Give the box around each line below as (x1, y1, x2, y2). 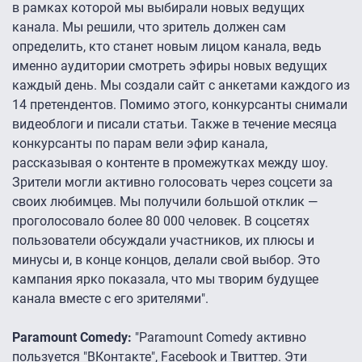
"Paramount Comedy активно (132, 330, 306, 346)
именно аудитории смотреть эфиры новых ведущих (12, 58, 327, 74)
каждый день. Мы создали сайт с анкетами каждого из (12, 78, 350, 94)
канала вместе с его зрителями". (12, 291, 208, 307)
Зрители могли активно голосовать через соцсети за (12, 175, 333, 191)
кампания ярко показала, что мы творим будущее (12, 271, 318, 288)
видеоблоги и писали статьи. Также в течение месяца (12, 116, 337, 133)
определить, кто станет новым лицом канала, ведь (12, 39, 322, 55)
